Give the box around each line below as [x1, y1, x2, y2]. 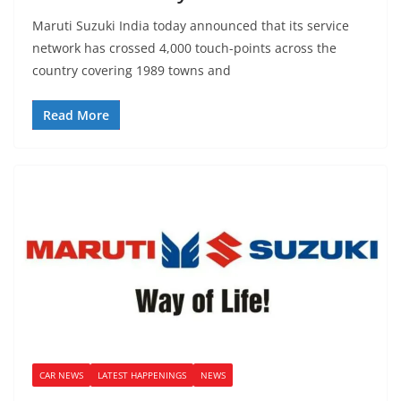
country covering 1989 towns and [32, 61, 231, 79]
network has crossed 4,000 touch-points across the [32, 38, 337, 56]
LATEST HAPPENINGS [98, 369, 186, 382]
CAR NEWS [39, 369, 83, 382]
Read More [43, 106, 109, 124]
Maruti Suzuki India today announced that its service [32, 16, 349, 34]
